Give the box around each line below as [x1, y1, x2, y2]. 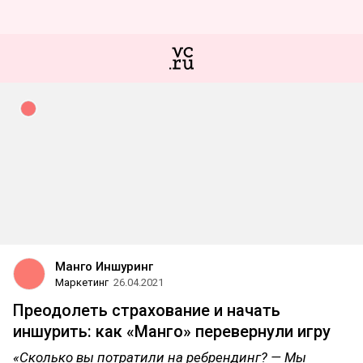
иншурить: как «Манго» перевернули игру [13, 322, 331, 341]
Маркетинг [55, 276, 109, 288]
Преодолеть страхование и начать [13, 301, 280, 320]
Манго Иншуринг [55, 259, 153, 274]
